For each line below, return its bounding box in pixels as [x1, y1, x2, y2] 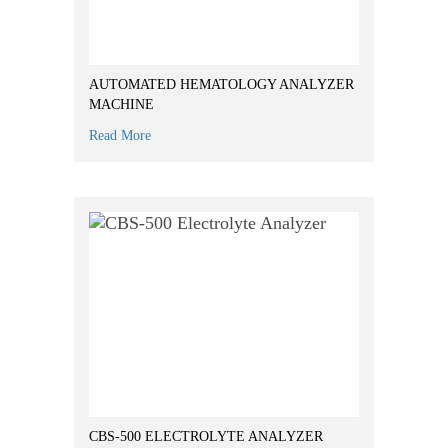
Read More [89, 128, 151, 143]
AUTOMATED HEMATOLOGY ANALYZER [89, 77, 354, 92]
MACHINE [89, 97, 154, 112]
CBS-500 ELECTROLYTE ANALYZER [89, 429, 323, 444]
